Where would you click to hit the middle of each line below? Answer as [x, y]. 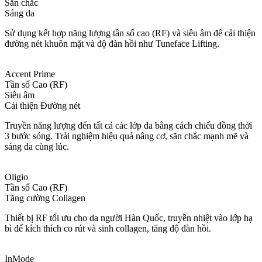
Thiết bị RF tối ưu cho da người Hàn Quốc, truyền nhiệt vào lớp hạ [129, 218]
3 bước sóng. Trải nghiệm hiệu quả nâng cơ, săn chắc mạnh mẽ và [127, 136]
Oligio [16, 177]
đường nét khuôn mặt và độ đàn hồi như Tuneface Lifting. [112, 44]
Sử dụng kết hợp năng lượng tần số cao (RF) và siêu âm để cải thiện [130, 33]
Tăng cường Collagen [45, 198]
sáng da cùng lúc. [37, 147]
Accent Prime [30, 74]
